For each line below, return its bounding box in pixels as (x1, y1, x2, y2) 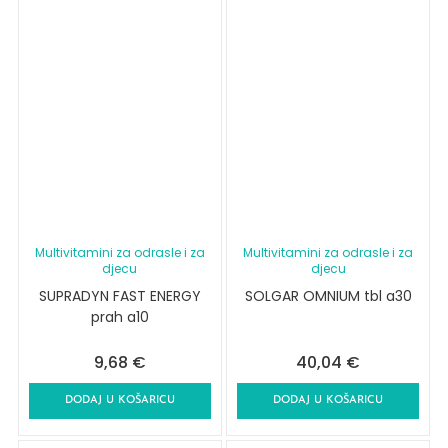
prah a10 (90, 307, 149, 328)
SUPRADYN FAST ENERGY (38, 286, 201, 307)
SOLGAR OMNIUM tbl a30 (244, 286, 412, 307)
